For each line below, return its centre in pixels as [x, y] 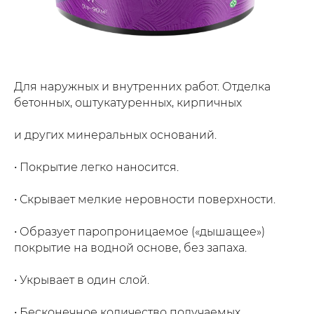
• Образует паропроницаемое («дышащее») [139, 231]
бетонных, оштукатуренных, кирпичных [128, 102]
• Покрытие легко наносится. [96, 167]
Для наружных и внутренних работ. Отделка [142, 86]
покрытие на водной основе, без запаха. [130, 247]
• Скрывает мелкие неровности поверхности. [145, 199]
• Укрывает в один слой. [82, 280]
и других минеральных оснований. [115, 135]
